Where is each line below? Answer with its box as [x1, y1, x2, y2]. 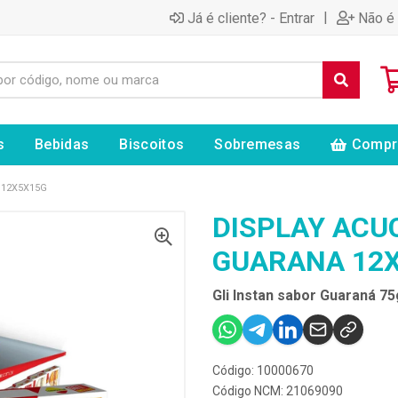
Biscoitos [119, 136, 185, 153]
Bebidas [35, 136, 90, 153]
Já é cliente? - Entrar [187, 9, 314, 27]
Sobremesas [214, 136, 301, 153]
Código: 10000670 [212, 363, 314, 378]
